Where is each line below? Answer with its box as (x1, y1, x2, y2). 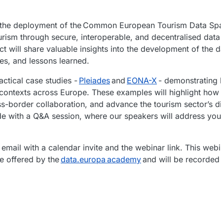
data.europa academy (61, 154, 141, 165)
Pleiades (79, 75, 110, 86)
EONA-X (127, 75, 157, 86)
